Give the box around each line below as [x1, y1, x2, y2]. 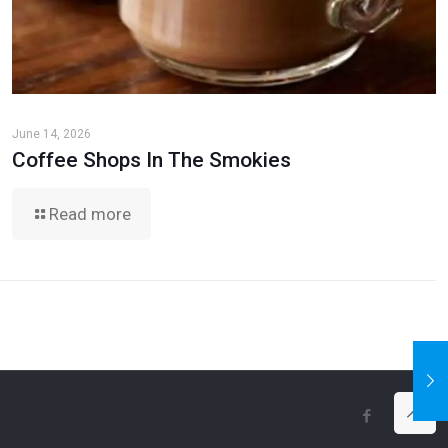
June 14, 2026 [11, 126, 91, 141]
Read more [48, 203, 131, 224]
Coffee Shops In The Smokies [11, 147, 291, 172]
